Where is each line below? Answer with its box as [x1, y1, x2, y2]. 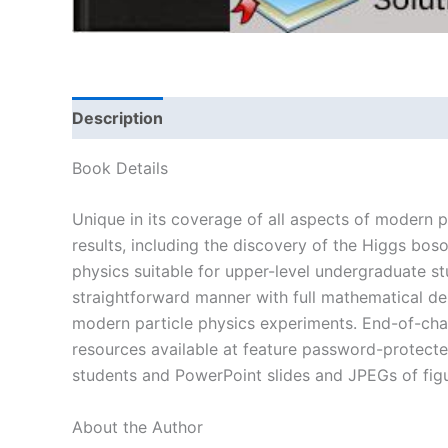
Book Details [72, 157, 168, 178]
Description [72, 107, 163, 128]
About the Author [72, 417, 203, 438]
